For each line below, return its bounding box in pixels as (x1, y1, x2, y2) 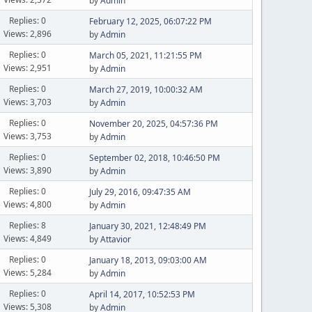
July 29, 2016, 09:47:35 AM (88, 186, 191, 198)
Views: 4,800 (3, 198, 52, 210)
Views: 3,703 (3, 95, 52, 108)
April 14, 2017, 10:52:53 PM (88, 288, 195, 300)
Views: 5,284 (3, 266, 52, 279)
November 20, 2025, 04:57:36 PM (88, 118, 218, 130)
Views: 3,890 (3, 164, 52, 176)
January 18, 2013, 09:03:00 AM (88, 254, 207, 266)
